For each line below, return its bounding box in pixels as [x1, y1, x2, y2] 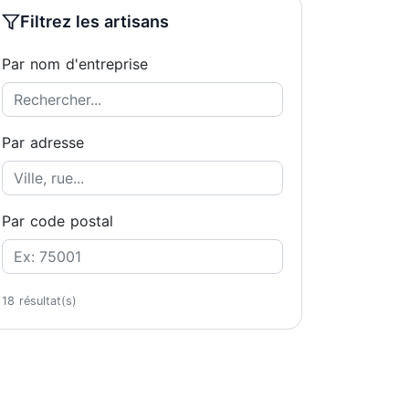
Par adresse [2, 133, 84, 152]
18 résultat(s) [2, 294, 77, 308]
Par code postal [2, 212, 113, 230]
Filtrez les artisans [20, 12, 169, 31]
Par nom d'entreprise [2, 55, 148, 73]
